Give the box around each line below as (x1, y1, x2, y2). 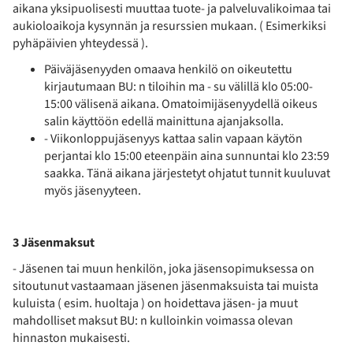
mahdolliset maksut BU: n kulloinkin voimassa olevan (13, 311, 293, 329)
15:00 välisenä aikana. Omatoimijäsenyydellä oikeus (44, 95, 318, 113)
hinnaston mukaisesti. (13, 329, 130, 347)
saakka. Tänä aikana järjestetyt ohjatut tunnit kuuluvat (44, 164, 330, 182)
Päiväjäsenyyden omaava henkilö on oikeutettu (44, 60, 292, 78)
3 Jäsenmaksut (13, 233, 95, 251)
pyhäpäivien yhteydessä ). (13, 34, 148, 52)
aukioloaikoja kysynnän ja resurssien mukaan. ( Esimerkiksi (13, 17, 326, 35)
